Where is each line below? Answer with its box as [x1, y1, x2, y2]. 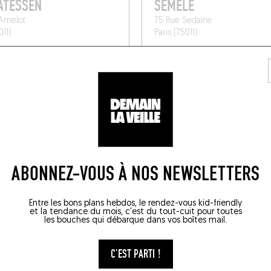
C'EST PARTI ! [110, 247, 161, 261]
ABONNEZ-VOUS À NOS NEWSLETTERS [11, 162, 260, 186]
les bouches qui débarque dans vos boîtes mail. [44, 216, 227, 225]
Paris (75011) [154, 28, 197, 38]
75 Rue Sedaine [154, 16, 212, 25]
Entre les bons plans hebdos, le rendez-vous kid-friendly [29, 199, 242, 208]
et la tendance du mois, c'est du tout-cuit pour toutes [29, 207, 242, 217]
